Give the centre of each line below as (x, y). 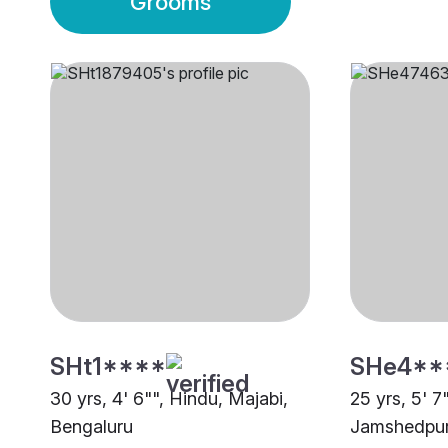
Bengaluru (91, 427)
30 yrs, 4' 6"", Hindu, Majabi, (169, 399)
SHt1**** (108, 367)
